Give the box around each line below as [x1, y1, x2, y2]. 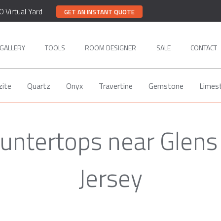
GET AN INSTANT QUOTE [64, 6, 135, 17]
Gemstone [148, 80, 184, 92]
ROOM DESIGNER [85, 42, 136, 53]
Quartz [27, 80, 50, 92]
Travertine [98, 80, 133, 92]
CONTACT [190, 42, 217, 53]
